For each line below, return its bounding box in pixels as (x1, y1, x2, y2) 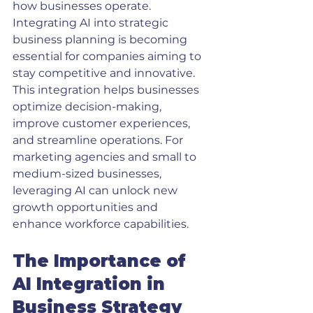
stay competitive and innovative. (13, 66, 198, 80)
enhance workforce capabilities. (13, 217, 189, 231)
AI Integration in (13, 274, 170, 294)
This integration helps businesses (13, 83, 202, 96)
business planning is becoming (13, 33, 190, 46)
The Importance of (13, 251, 191, 271)
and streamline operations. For (13, 133, 186, 147)
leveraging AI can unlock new (13, 184, 180, 197)
